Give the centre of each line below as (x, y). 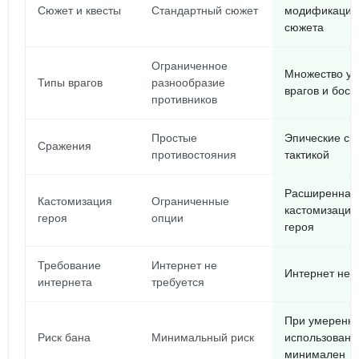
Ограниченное (190, 66)
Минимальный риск (203, 337)
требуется (178, 282)
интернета (65, 282)
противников (184, 99)
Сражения (65, 146)
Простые (174, 138)
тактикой (307, 155)
